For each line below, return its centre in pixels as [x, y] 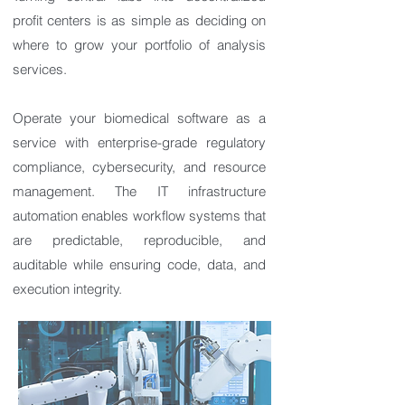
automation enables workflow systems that [139, 216]
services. [40, 69]
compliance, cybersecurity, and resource [139, 167]
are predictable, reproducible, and [139, 240]
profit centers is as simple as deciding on [139, 20]
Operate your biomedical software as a [139, 118]
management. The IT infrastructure [139, 191]
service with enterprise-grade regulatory [139, 142]
